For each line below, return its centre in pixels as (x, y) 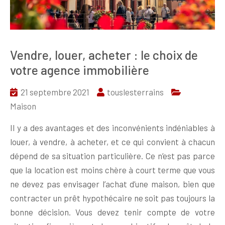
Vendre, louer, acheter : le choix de (104, 55)
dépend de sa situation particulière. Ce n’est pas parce (113, 156)
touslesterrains (135, 92)
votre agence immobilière (80, 70)
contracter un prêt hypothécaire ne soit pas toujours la (113, 198)
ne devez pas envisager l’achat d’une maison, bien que (113, 184)
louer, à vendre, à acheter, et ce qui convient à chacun (113, 142)
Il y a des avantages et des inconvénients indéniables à (113, 128)
